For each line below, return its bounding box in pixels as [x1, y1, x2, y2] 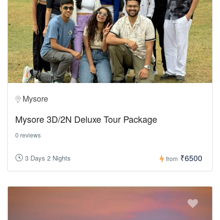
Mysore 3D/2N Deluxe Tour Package [15, 112, 157, 125]
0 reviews [15, 130, 41, 139]
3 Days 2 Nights [25, 153, 71, 163]
